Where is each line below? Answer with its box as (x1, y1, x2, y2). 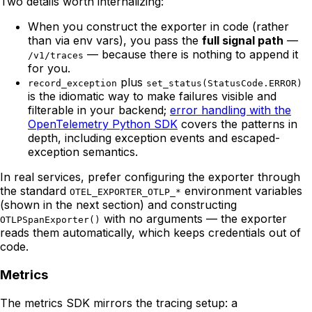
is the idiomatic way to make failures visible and (28, 89, 276, 104)
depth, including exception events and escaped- (28, 131, 280, 146)
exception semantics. (28, 145, 138, 159)
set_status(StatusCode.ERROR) (146, 78, 302, 89)
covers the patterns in (178, 117, 297, 132)
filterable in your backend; (28, 103, 170, 118)
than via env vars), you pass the (28, 33, 202, 48)
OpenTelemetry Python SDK (28, 117, 178, 132)
